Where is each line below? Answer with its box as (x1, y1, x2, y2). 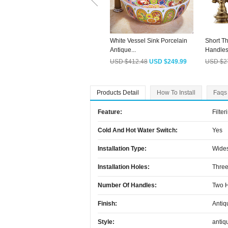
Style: (98, 218, 115, 225)
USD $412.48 (110, 58, 148, 65)
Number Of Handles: (98, 182, 157, 189)
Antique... (110, 46, 136, 53)
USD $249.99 (149, 58, 187, 65)
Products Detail (97, 89, 139, 96)
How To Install (157, 89, 195, 96)
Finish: (98, 200, 117, 207)
